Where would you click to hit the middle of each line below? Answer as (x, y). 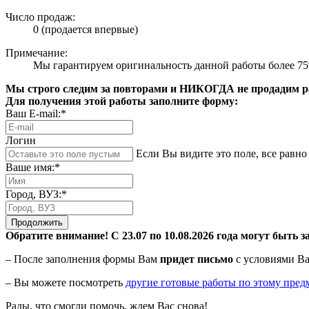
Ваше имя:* (33, 168)
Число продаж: (40, 17)
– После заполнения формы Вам (83, 259)
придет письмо (197, 259)
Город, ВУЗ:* (36, 195)
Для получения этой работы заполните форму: (122, 101)
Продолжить (37, 223)
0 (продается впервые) (86, 30)
